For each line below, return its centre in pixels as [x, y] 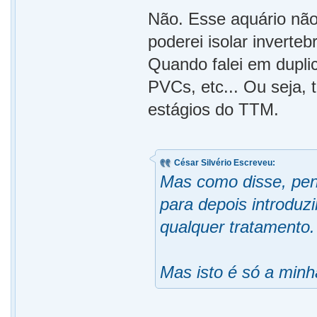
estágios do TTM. [214, 109]
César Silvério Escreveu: [225, 163]
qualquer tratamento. [238, 227]
